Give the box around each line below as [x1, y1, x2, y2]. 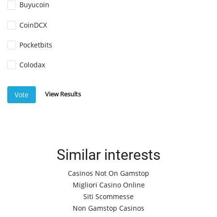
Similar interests [57, 146, 160, 164]
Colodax [19, 60, 46, 69]
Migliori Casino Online [72, 180, 145, 190]
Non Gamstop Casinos [73, 203, 144, 213]
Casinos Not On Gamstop [68, 169, 149, 178]
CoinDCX [19, 20, 47, 30]
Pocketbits [19, 40, 53, 49]
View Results [45, 90, 81, 99]
